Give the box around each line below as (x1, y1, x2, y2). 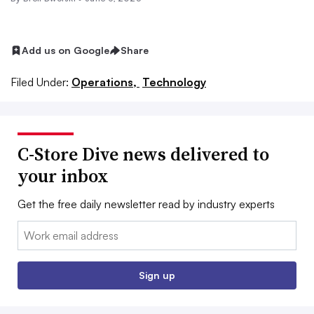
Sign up (139, 268, 175, 281)
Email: (18, 221, 46, 236)
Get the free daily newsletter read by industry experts (18, 196, 275, 211)
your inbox (18, 163, 109, 189)
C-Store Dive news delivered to (18, 141, 269, 167)
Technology (142, 74, 206, 89)
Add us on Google (22, 44, 109, 56)
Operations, (71, 74, 139, 89)
